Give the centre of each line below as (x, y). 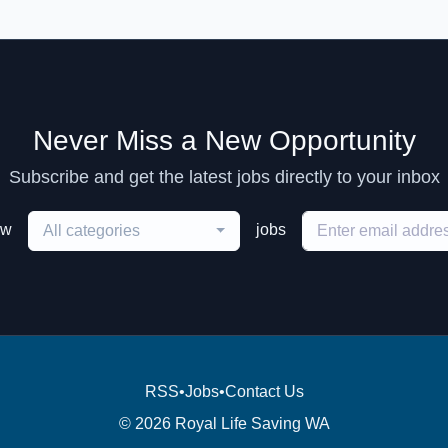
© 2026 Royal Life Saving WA (224, 423)
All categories (92, 230)
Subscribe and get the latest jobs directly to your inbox (224, 177)
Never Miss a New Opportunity (224, 140)
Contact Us (264, 391)
